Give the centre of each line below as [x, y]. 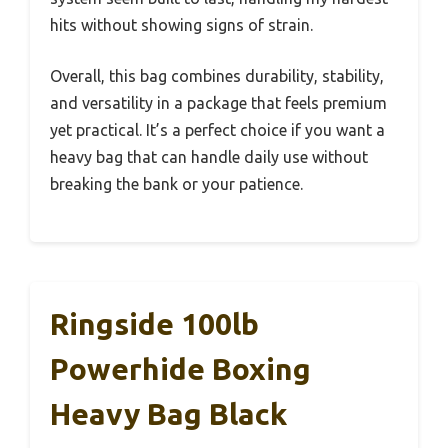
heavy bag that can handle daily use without [209, 157]
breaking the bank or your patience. [176, 184]
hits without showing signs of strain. [181, 25]
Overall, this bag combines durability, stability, [217, 76]
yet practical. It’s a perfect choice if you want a [217, 130]
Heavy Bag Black [168, 414]
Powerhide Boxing [180, 369]
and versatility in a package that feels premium [218, 103]
